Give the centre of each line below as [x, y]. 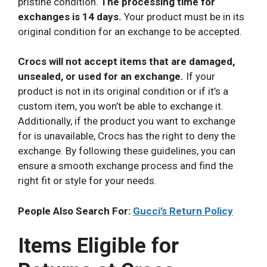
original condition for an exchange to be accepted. [130, 31]
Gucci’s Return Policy [183, 211]
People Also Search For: [75, 211]
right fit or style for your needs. [87, 181]
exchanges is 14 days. [70, 16]
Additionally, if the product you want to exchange [127, 121]
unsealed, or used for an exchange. [101, 77]
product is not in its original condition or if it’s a [123, 91]
